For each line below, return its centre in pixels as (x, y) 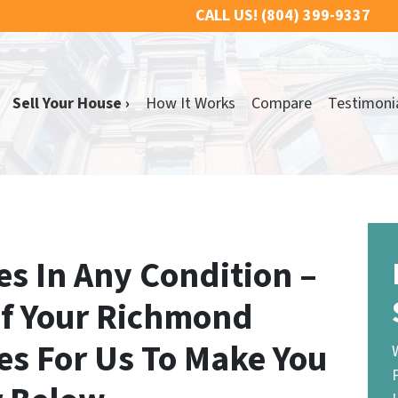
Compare (281, 103)
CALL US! (227, 16)
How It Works (190, 103)
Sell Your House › (71, 103)
